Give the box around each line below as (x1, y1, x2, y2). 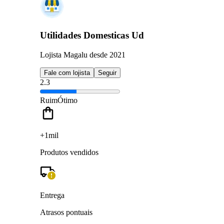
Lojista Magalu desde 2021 (40, 50, 125, 59)
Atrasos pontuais (40, 207, 92, 216)
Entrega (40, 190, 64, 199)
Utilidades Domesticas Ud (40, 30, 144, 41)
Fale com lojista (44, 68, 90, 76)
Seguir (98, 68, 116, 76)
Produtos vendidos (40, 147, 98, 156)
